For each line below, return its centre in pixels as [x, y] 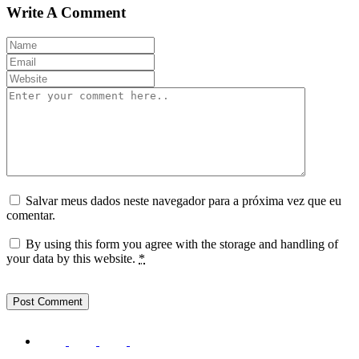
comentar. [31, 215]
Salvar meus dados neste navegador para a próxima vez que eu [184, 200]
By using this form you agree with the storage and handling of [182, 244]
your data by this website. [73, 258]
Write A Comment [66, 13]
